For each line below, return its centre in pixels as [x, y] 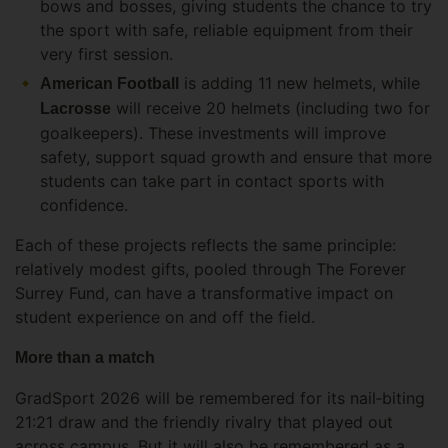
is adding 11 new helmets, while [299, 83]
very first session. [109, 54]
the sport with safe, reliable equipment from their [226, 30]
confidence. [86, 205]
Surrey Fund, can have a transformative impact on [204, 293]
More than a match [85, 358]
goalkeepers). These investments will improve [213, 133]
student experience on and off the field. [167, 317]
